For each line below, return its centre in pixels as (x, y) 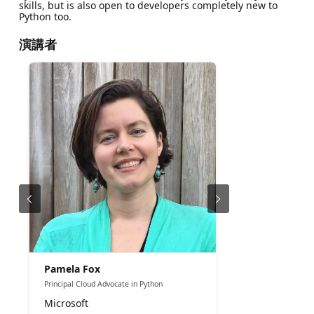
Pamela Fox (72, 269)
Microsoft (66, 303)
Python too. (45, 17)
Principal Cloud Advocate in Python (103, 284)
